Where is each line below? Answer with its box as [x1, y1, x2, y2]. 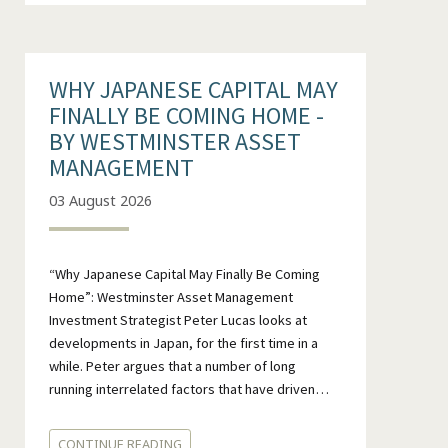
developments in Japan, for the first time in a [48, 333, 318, 352]
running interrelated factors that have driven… [48, 379, 329, 398]
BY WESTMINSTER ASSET [48, 126, 301, 158]
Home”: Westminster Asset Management [48, 287, 293, 306]
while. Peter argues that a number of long [48, 356, 296, 375]
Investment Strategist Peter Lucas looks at [48, 310, 307, 329]
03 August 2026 [48, 190, 152, 210]
